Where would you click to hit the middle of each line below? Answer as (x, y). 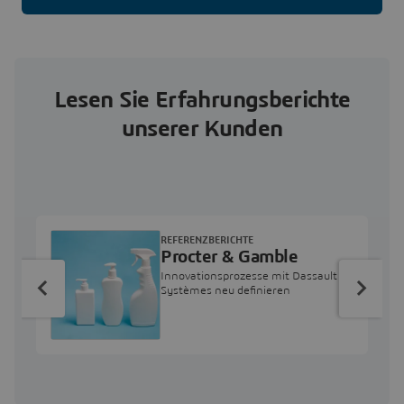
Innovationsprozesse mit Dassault (249, 277)
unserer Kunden (202, 129)
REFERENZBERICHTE (207, 241)
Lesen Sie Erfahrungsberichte (202, 101)
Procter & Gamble (229, 257)
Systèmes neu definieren (225, 291)
